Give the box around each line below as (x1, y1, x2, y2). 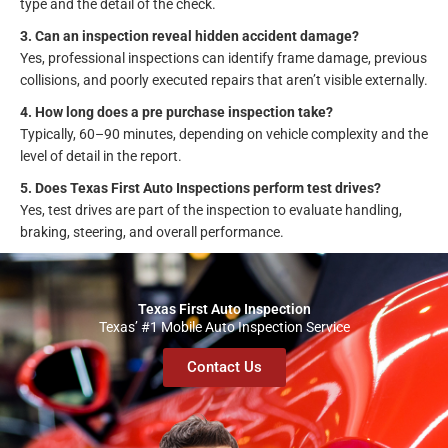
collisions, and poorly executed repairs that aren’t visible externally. (20, 71, 428, 88)
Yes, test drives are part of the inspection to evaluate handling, (20, 201, 402, 218)
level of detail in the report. (20, 147, 182, 164)
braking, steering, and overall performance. (20, 223, 284, 240)
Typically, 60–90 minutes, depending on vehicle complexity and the (20, 125, 428, 142)
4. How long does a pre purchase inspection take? (20, 103, 333, 120)
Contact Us (186, 357, 262, 376)
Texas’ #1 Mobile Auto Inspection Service (98, 318, 350, 335)
